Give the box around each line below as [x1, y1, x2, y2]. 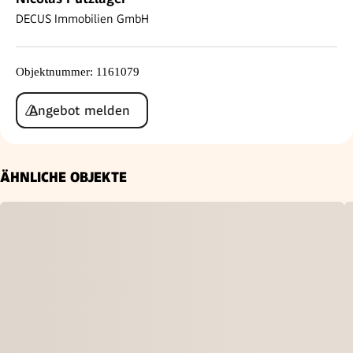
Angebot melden [29, 102, 130, 118]
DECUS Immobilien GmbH [16, 11, 149, 26]
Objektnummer [16, 65, 90, 78]
